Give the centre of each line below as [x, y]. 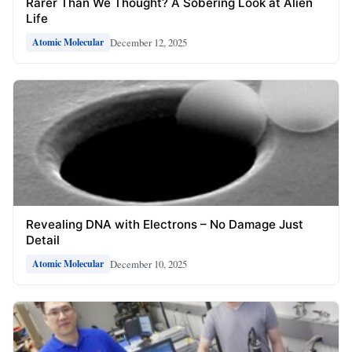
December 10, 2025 [148, 264]
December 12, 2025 [148, 42]
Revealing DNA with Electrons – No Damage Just [165, 225]
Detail [43, 240]
